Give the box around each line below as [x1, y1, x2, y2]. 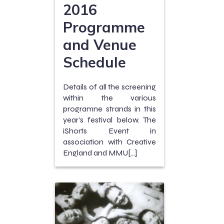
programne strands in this [63, 104, 156, 114]
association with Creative [63, 137, 156, 147]
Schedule [63, 53, 126, 71]
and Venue [63, 35, 136, 54]
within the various [63, 93, 156, 103]
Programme [63, 18, 145, 36]
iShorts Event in [63, 126, 156, 136]
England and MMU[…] [63, 148, 137, 158]
